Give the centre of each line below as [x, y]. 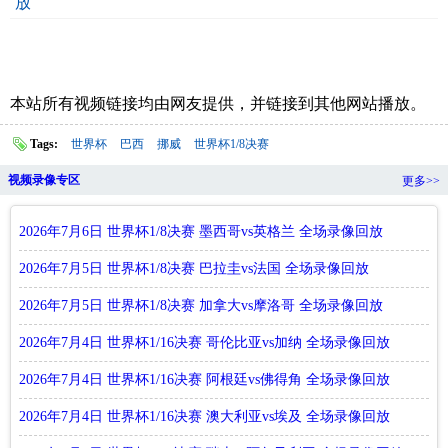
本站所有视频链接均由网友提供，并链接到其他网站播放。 [218, 103]
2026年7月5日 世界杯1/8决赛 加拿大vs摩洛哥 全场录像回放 [201, 305]
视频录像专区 [44, 179]
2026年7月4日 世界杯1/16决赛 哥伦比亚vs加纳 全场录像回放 [204, 342]
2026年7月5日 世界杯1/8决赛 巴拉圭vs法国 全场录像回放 [194, 268]
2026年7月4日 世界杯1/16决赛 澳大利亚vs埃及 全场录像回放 [204, 416]
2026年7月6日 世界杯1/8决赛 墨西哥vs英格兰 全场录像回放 [201, 231]
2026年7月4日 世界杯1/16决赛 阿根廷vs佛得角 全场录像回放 [204, 379]
